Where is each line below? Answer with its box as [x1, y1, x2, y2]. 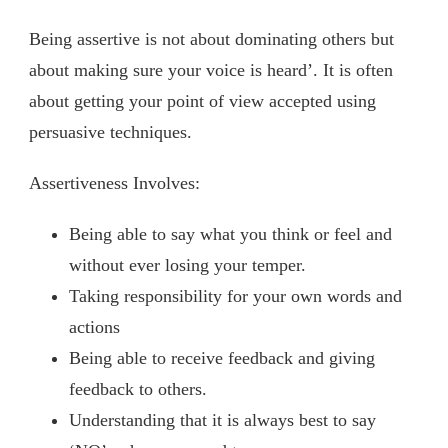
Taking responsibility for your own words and [69, 285, 402, 306]
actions [69, 316, 120, 337]
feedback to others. [69, 378, 207, 399]
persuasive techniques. [29, 121, 192, 142]
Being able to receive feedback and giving [69, 347, 375, 368]
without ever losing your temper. [69, 254, 306, 275]
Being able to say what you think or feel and [69, 223, 392, 244]
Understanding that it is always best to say [69, 409, 376, 430]
